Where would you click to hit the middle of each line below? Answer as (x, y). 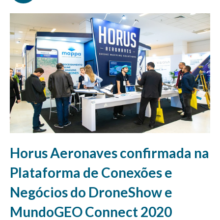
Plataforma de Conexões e (91, 173)
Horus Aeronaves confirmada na (110, 153)
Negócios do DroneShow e (91, 192)
